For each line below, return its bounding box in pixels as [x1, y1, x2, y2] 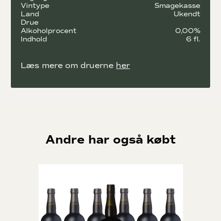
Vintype [21, 1, 50, 10]
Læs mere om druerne [21, 60, 116, 70]
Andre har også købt [45, 132, 176, 147]
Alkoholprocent [21, 26, 77, 35]
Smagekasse [154, 1, 200, 10]
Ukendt [173, 9, 200, 18]
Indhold [21, 35, 47, 43]
